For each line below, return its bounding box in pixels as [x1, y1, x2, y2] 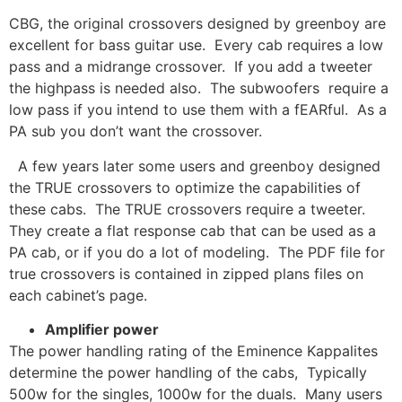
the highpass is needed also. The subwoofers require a [9, 79, 389, 98]
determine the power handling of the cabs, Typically [9, 363, 367, 382]
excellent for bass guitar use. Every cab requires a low [9, 36, 383, 55]
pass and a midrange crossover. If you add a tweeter [9, 57, 372, 76]
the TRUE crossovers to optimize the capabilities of [9, 178, 361, 197]
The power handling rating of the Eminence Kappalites [9, 342, 378, 361]
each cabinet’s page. [9, 285, 147, 304]
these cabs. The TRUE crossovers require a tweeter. [9, 199, 370, 218]
